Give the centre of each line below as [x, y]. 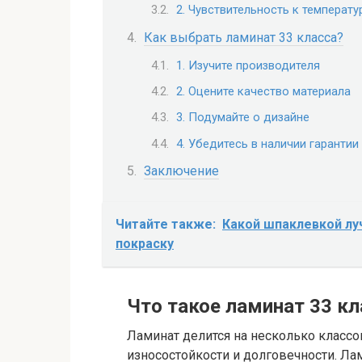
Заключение [181, 170]
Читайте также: [166, 224]
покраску [145, 243]
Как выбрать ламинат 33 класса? [244, 37]
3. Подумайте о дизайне [243, 118]
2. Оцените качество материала [263, 91]
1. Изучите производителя [248, 65]
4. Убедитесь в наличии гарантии [267, 143]
